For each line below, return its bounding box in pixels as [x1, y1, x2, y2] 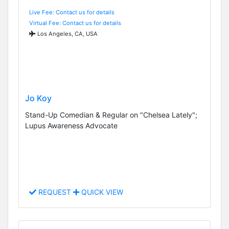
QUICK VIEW [79, 188, 123, 197]
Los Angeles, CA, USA [36, 30, 98, 37]
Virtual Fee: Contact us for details [29, 19, 121, 27]
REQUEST [36, 188, 73, 197]
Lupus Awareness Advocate [25, 121, 118, 130]
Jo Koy [25, 93, 52, 104]
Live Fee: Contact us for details [29, 8, 114, 16]
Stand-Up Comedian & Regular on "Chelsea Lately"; [25, 110, 197, 120]
